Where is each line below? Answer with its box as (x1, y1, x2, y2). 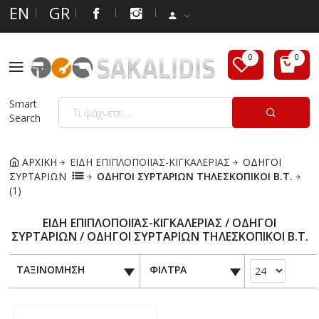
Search (9, 111, 41, 125)
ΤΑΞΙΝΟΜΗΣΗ (16, 262, 85, 276)
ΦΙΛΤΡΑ (149, 262, 187, 276)
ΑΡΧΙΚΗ (19, 155, 57, 169)
